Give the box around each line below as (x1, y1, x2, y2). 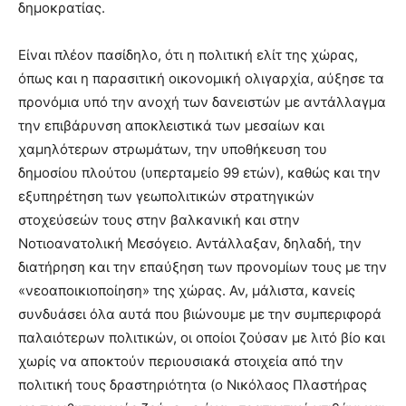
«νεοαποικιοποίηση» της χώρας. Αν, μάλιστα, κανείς (18, 281, 355, 299)
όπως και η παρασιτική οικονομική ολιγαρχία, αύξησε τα (18, 69, 384, 87)
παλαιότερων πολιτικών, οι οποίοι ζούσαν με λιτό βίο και (18, 328, 385, 346)
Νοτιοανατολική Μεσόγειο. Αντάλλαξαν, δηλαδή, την (18, 234, 362, 252)
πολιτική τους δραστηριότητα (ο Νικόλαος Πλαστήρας (18, 375, 367, 393)
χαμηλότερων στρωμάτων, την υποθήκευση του (18, 140, 327, 158)
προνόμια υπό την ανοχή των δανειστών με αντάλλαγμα (18, 92, 386, 111)
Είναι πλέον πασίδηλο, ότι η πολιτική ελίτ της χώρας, (18, 45, 358, 63)
